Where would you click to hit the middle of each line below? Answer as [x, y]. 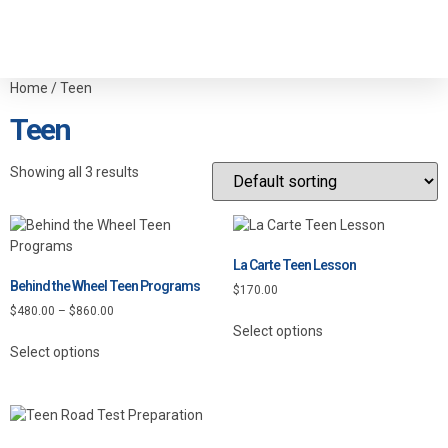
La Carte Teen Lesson [294, 265]
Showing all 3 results [74, 172]
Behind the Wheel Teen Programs [105, 286]
